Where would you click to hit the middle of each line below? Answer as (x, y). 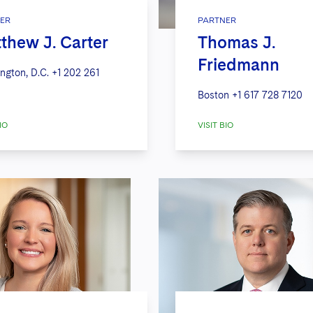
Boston (213, 95)
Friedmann (238, 65)
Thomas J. (236, 43)
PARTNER (217, 21)
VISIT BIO (215, 125)
